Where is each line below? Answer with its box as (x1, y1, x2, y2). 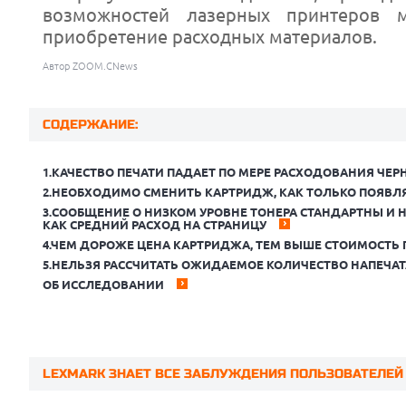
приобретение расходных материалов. (43, 26, 377, 47)
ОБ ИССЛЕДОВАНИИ (43, 278, 164, 291)
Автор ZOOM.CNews (43, 61, 138, 72)
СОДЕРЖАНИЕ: (43, 117, 138, 132)
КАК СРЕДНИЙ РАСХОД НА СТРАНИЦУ (43, 218, 266, 231)
